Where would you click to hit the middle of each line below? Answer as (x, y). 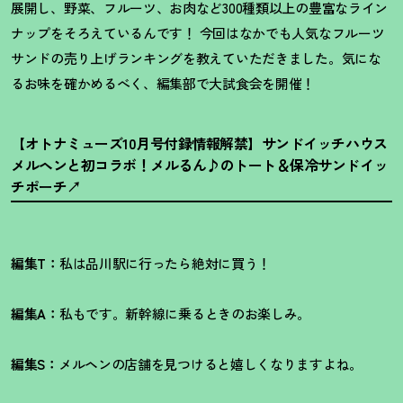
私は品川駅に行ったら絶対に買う (158, 263)
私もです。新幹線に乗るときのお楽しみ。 (185, 313)
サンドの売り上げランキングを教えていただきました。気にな (196, 58)
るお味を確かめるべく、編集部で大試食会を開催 (157, 83)
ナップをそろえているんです (97, 33)
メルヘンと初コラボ (74, 165)
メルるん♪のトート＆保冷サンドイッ (269, 165)
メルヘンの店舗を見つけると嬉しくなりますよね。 (210, 364)
